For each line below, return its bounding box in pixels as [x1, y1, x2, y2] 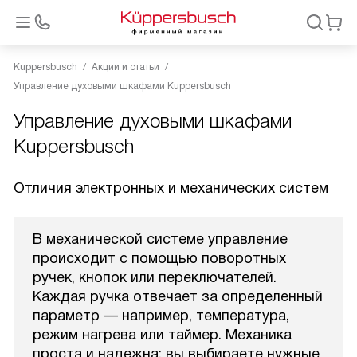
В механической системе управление [33, 231, 288, 247]
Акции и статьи [92, 61, 159, 73]
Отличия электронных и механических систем [14, 180, 328, 196]
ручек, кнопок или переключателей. [33, 269, 277, 285]
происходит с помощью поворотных [33, 250, 286, 266]
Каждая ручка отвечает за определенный [33, 288, 323, 304]
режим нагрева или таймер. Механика [33, 327, 292, 343]
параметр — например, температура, [33, 308, 289, 324]
